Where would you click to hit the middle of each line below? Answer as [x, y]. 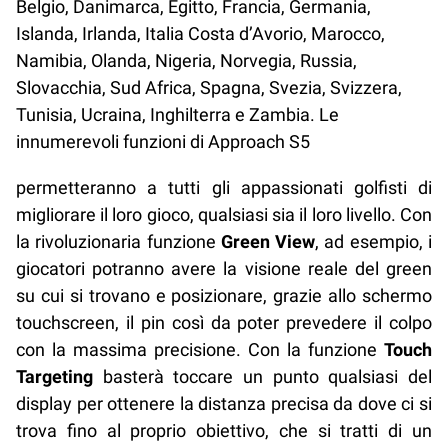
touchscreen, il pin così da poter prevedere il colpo [224, 322]
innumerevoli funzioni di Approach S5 [163, 142]
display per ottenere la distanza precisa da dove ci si [224, 403]
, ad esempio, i [374, 241]
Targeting [54, 376]
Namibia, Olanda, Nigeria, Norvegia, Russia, [186, 61]
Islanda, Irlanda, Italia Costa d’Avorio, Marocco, [200, 34]
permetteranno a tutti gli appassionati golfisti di [224, 187]
